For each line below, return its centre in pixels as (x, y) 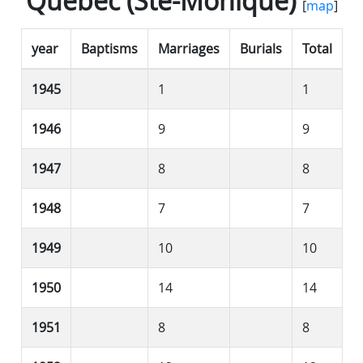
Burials (261, 48)
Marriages (188, 48)
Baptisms (109, 48)
